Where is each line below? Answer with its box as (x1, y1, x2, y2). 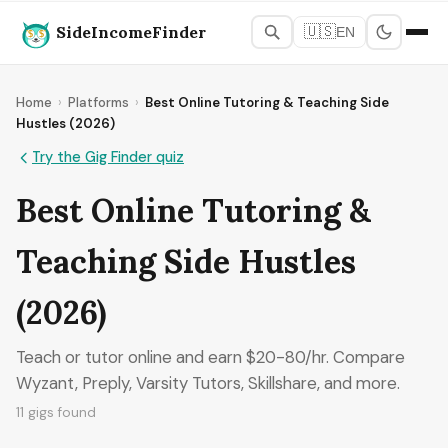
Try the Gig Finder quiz (32, 148, 184, 166)
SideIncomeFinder (56, 21, 206, 42)
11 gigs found (16, 404, 96, 421)
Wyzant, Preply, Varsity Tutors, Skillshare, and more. (16, 372, 400, 394)
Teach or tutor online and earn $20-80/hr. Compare (16, 346, 405, 368)
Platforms (68, 94, 129, 111)
